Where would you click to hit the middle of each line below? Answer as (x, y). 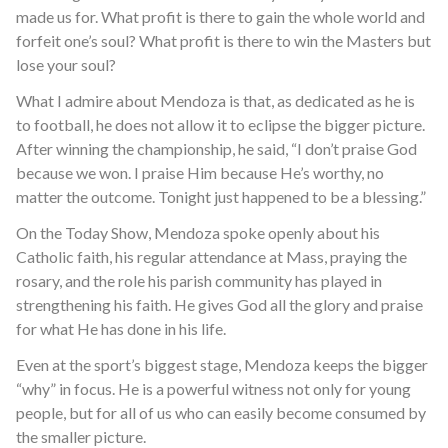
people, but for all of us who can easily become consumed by (221, 412)
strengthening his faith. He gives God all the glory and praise (219, 304)
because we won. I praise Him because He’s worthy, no (200, 172)
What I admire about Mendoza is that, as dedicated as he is (215, 100)
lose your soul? (66, 64)
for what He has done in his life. (121, 328)
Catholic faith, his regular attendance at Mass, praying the (211, 256)
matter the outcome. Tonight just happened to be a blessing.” (221, 196)
